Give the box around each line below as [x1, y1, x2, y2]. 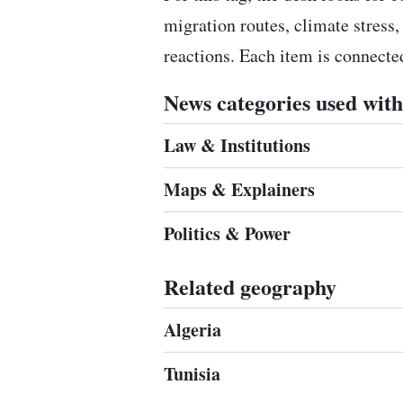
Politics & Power [164, 220, 291, 246]
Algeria [164, 317, 221, 343]
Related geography [164, 271, 336, 302]
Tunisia [164, 361, 220, 387]
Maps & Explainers [164, 176, 315, 202]
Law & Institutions [164, 132, 310, 158]
